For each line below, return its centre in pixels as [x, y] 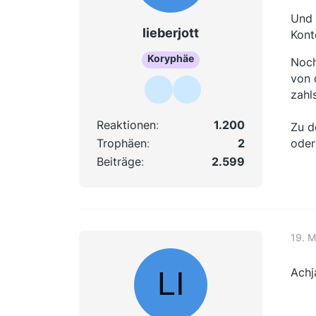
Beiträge [119, 161]
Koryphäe [171, 58]
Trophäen [122, 143]
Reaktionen [126, 124]
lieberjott [171, 33]
